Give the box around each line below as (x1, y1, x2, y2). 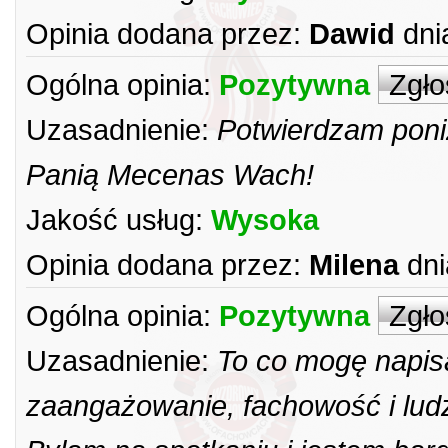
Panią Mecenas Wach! (26, 158, 314, 191)
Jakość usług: (26, 203, 203, 236)
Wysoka (211, 203, 319, 236)
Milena (309, 248, 399, 281)
